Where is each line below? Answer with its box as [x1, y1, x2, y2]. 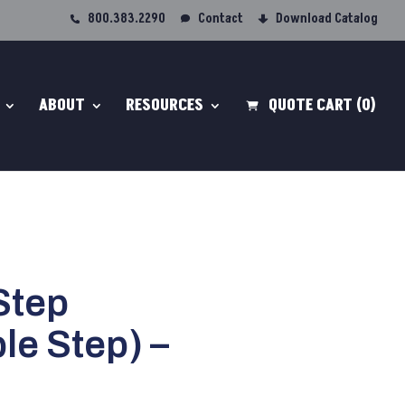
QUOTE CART [268, 93, 353, 117]
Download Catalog [276, 9, 378, 27]
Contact [198, 9, 243, 27]
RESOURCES [126, 93, 203, 117]
